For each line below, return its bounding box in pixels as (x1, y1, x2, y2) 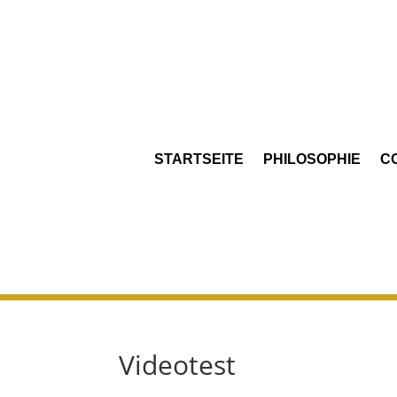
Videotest (119, 346, 237, 383)
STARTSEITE (154, 151, 245, 167)
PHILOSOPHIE (263, 151, 362, 167)
